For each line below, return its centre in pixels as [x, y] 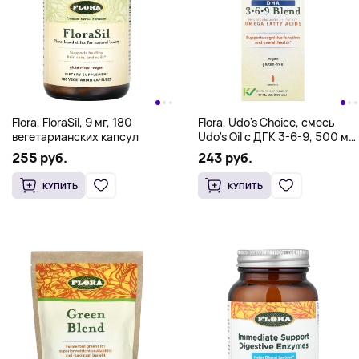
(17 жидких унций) [247, 151]
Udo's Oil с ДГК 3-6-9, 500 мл [276, 136]
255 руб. [40, 157]
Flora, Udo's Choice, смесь [266, 122]
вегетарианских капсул [75, 136]
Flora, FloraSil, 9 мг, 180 [72, 122]
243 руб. [225, 157]
